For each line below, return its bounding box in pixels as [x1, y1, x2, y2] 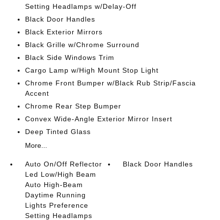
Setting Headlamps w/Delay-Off [25, 2, 137, 10]
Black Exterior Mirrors [25, 28, 103, 36]
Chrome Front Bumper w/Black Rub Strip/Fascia [25, 79, 196, 87]
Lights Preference [25, 201, 88, 209]
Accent [25, 89, 49, 97]
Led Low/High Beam [25, 170, 96, 178]
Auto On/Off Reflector [25, 160, 102, 168]
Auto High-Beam [25, 181, 83, 189]
